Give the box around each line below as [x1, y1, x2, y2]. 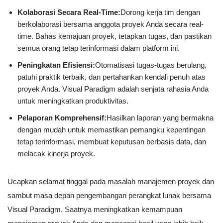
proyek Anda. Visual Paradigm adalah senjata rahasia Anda [17, 84, 209, 93]
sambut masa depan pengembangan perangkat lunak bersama [7, 191, 211, 200]
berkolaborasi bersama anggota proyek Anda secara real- [17, 19, 204, 28]
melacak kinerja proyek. [17, 149, 95, 158]
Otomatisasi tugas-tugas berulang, [95, 60, 207, 69]
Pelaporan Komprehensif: [17, 113, 107, 122]
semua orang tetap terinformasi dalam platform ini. [17, 43, 180, 52]
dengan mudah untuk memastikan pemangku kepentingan [17, 125, 206, 134]
